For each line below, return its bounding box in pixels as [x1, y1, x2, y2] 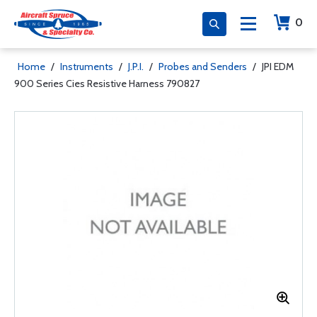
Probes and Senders [158, 60, 247, 73]
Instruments [60, 60, 113, 73]
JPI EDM [262, 60, 294, 73]
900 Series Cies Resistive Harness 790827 [14, 77, 200, 90]
